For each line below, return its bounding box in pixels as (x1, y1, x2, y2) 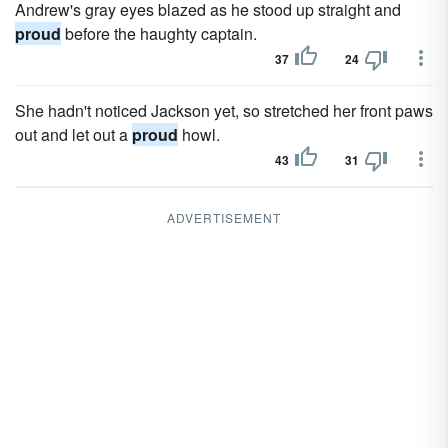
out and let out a (15, 123, 132, 146)
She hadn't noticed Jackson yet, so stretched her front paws (15, 99, 433, 122)
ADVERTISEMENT (167, 209, 281, 226)
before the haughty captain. (61, 22, 257, 45)
